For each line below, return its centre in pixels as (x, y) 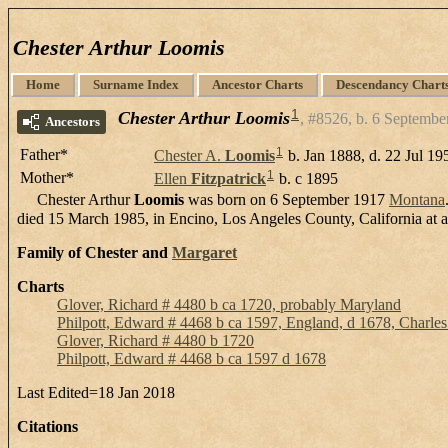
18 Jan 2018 (136, 392)
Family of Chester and (94, 252)
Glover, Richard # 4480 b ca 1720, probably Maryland (229, 304)
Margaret (204, 252)
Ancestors (72, 121)
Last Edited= (57, 392)
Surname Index (136, 84)
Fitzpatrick (228, 178)
